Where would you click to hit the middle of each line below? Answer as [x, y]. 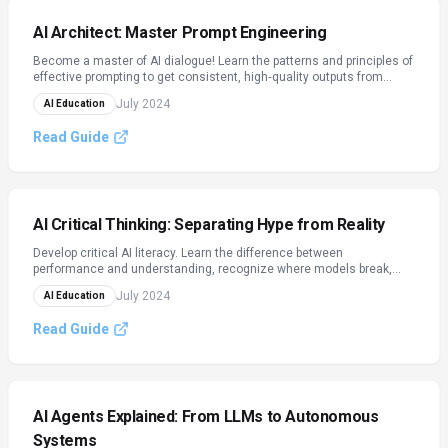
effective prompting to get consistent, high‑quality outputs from [208, 77]
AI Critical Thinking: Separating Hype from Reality [209, 224]
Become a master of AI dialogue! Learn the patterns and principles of [223, 61]
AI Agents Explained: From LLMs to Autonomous [206, 416]
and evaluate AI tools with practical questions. [161, 285]
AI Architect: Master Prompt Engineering [180, 32]
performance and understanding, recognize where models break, [212, 269]
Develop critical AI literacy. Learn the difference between [188, 253]
